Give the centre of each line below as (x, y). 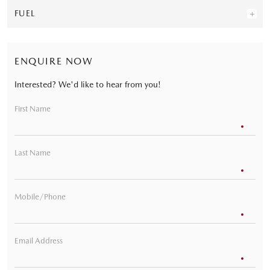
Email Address (39, 240)
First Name (33, 108)
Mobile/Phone (40, 196)
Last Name (33, 152)
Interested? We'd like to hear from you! (88, 84)
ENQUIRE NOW (54, 61)
